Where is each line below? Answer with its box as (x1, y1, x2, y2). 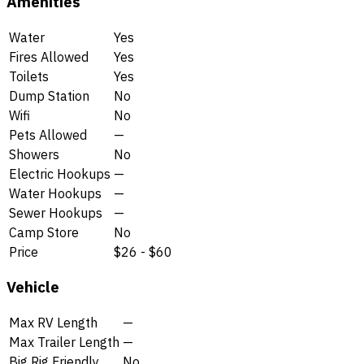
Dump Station (9, 87, 89, 104)
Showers (9, 145, 59, 162)
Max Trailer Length (9, 334, 119, 351)
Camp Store (9, 223, 79, 240)
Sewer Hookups (9, 204, 102, 221)
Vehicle (6, 277, 59, 297)
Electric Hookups (9, 165, 110, 182)
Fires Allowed (9, 48, 89, 65)
